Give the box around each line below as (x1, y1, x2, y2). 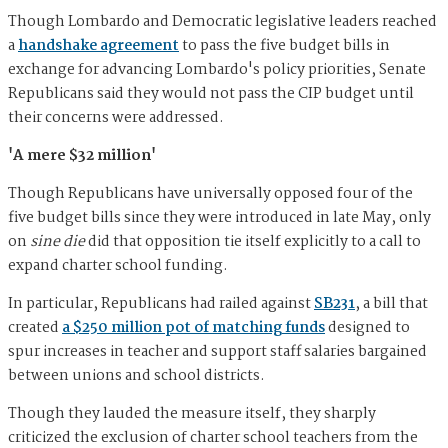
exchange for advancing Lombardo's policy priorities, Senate (8, 57, 426, 82)
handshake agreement (18, 33, 179, 58)
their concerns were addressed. (8, 105, 227, 130)
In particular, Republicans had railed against (8, 291, 314, 316)
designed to (325, 315, 410, 340)
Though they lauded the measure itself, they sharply (8, 401, 376, 426)
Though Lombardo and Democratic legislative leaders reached (8, 9, 437, 34)
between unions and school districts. (8, 363, 268, 388)
